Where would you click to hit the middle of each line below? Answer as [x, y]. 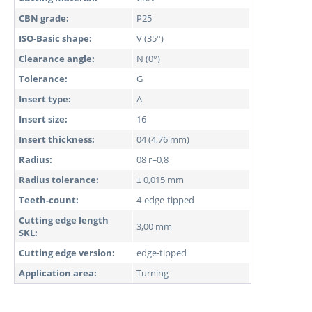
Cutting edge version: [67, 253]
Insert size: [43, 119]
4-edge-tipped [165, 200]
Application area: [58, 273]
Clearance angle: [57, 58]
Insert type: [45, 99]
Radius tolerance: [59, 180]
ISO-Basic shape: [55, 38]
